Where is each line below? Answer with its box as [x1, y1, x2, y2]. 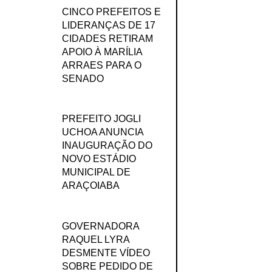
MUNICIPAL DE [61, 167, 131, 178]
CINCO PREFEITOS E [61, 7, 161, 18]
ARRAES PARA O [61, 60, 141, 71]
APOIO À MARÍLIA [61, 47, 142, 58]
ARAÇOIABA [61, 180, 120, 191]
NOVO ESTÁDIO [61, 154, 136, 165]
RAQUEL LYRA [61, 234, 129, 245]
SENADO [61, 73, 104, 84]
